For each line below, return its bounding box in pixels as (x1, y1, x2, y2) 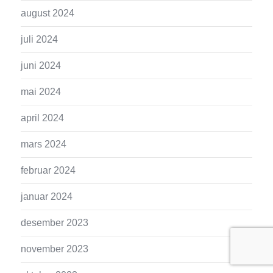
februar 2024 (21, 165, 76, 175)
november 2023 (21, 243, 89, 254)
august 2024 (21, 7, 75, 18)
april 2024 (21, 112, 65, 123)
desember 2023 (21, 217, 89, 228)
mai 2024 (21, 86, 62, 97)
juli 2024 (21, 34, 58, 44)
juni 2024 (21, 60, 62, 71)
